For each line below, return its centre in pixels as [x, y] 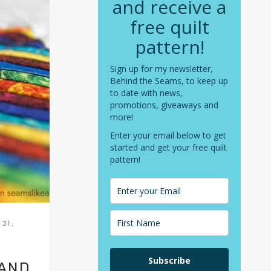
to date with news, [146, 93]
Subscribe [169, 261]
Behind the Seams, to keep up [169, 81]
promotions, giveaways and [164, 105]
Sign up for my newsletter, [162, 69]
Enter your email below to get [168, 135]
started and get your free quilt [168, 148]
